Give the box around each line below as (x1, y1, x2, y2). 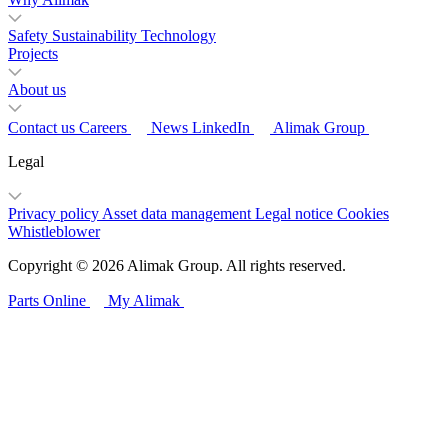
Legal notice (255, 205, 333, 223)
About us (8, 81, 66, 99)
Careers (79, 119, 127, 137)
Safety (8, 27, 48, 45)
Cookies (337, 205, 389, 223)
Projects (8, 45, 58, 63)
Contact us (8, 119, 75, 137)
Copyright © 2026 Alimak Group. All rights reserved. (8, 257, 346, 275)
